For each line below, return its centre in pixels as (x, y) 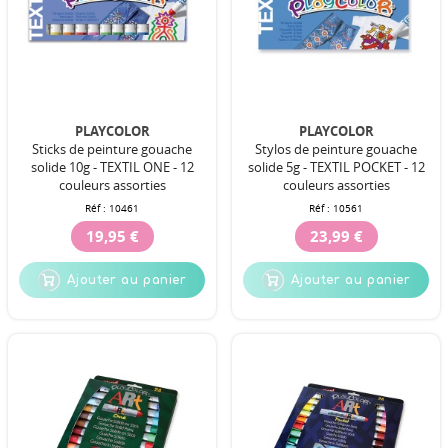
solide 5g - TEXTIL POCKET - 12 (336, 166)
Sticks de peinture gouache (112, 148)
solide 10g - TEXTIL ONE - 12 (112, 166)
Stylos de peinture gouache (336, 148)
